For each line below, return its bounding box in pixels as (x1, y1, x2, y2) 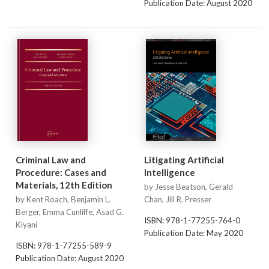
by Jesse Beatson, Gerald (144, 182, 233, 192)
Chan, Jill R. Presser (144, 195, 211, 205)
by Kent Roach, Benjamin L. (15, 195, 110, 205)
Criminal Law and (15, 154, 86, 166)
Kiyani (15, 220, 37, 230)
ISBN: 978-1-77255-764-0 (144, 215, 240, 225)
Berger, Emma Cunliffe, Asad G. (15, 207, 124, 217)
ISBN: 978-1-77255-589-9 (15, 240, 112, 250)
